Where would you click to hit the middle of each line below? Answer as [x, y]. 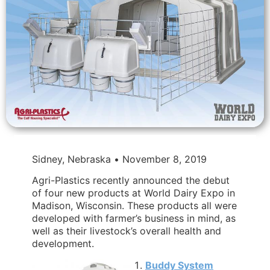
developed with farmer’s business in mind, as [134, 218]
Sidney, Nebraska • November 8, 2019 [119, 159]
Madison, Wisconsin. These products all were [134, 206]
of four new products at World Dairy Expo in [133, 193]
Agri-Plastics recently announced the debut [131, 181]
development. [63, 244]
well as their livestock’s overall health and [127, 231]
